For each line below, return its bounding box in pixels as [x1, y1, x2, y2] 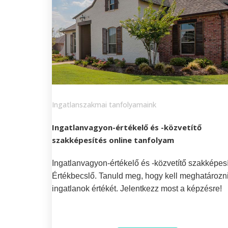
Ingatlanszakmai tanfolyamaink [52, 99, 156, 109]
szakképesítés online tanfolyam [52, 134, 174, 145]
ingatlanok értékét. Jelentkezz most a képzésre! [52, 184, 222, 193]
